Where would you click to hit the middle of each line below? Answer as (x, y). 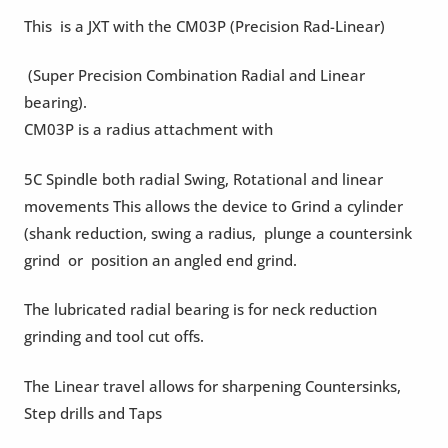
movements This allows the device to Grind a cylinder (213, 205)
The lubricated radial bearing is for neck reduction (200, 309)
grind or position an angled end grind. (160, 259)
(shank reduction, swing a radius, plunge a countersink (217, 232)
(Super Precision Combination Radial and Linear (194, 75)
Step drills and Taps (92, 412)
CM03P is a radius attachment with (148, 129)
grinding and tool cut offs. (113, 336)
